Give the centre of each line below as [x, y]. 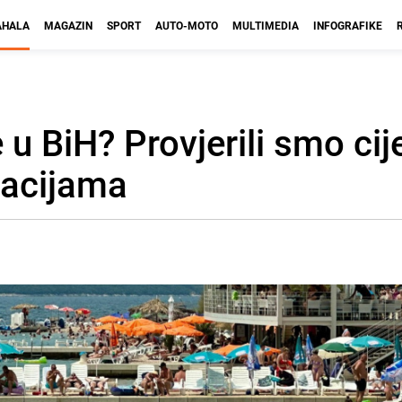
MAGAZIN [68, 25]
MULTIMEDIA [266, 25]
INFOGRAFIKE [348, 25]
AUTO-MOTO [187, 25]
